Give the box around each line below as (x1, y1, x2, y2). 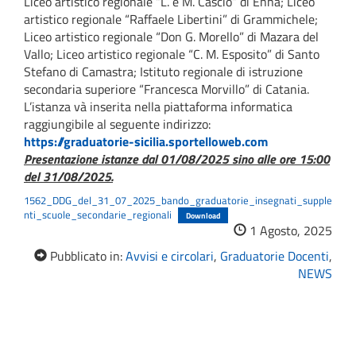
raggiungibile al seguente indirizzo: (24, 114, 211, 134)
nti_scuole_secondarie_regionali (24, 207, 172, 223)
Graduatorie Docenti (220, 246, 329, 266)
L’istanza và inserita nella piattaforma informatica (24, 97, 292, 117)
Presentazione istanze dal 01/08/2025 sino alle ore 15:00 (24, 149, 330, 169)
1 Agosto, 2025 (246, 221, 332, 241)
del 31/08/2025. (24, 167, 113, 187)
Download (185, 209, 220, 222)
